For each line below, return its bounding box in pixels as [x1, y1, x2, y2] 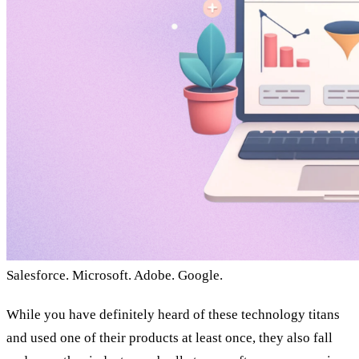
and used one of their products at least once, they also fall [6, 329, 333, 345]
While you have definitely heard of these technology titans [6, 306, 340, 322]
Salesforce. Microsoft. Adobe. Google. [6, 267, 226, 283]
